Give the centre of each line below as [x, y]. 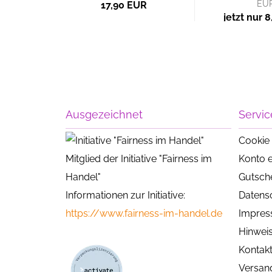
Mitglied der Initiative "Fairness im [138, 158]
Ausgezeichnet [104, 114]
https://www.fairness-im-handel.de [144, 213]
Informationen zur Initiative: [125, 195]
